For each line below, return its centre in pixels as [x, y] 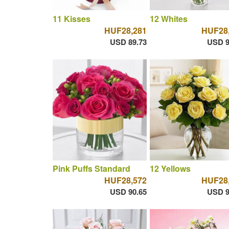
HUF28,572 [125, 180]
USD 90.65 [128, 192]
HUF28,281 [125, 30]
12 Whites [168, 18]
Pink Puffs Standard [91, 169]
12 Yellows [170, 169]
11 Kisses [71, 18]
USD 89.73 [128, 42]
